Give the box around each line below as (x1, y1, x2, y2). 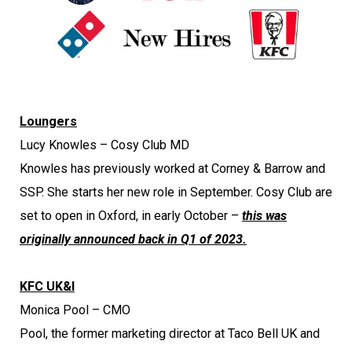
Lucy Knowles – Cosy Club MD (20, 137, 189, 152)
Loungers (20, 113, 77, 129)
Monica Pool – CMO (20, 302, 130, 317)
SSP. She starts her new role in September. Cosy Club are (20, 184, 332, 200)
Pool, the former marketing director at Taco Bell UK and (20, 325, 320, 341)
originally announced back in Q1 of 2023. (20, 231, 247, 247)
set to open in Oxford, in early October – (20, 207, 242, 223)
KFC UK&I (20, 278, 75, 294)
